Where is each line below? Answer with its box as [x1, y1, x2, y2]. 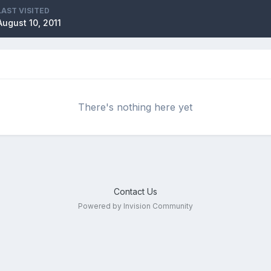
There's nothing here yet [78, 101, 193, 113]
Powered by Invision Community [77, 201, 193, 211]
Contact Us [113, 186, 157, 197]
